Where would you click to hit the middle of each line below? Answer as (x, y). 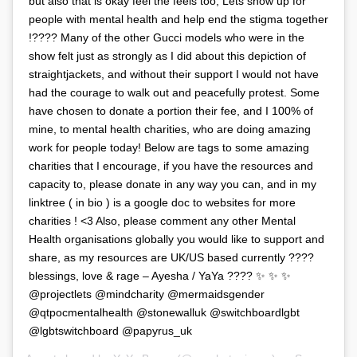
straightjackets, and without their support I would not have (174, 75)
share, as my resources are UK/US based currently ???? (171, 258)
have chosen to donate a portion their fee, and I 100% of (171, 111)
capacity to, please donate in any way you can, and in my (173, 184)
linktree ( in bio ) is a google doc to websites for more (162, 203)
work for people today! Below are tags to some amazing (169, 148)
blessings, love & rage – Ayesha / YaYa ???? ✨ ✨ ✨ (160, 276)
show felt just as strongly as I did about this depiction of (167, 56)
